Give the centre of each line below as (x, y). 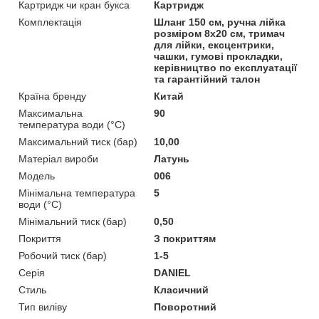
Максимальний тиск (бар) (78, 141)
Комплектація (50, 22)
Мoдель (37, 176)
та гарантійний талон (207, 79)
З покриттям (185, 238)
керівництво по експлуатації (226, 67)
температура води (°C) (72, 124)
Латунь (172, 158)
